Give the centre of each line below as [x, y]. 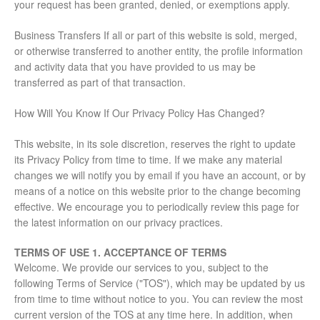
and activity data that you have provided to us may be [135, 67]
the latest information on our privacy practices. [119, 222]
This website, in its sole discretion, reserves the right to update [155, 144]
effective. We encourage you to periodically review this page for [157, 207]
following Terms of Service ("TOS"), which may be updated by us [160, 283]
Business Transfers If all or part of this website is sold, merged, [156, 35]
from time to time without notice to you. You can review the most [159, 299]
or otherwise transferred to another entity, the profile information [159, 51]
